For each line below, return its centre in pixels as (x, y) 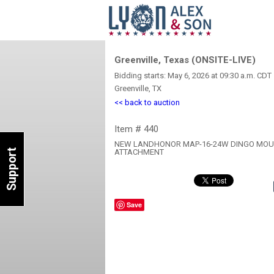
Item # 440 (136, 129)
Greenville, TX (138, 88)
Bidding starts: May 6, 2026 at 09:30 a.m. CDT (193, 76)
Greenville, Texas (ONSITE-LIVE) (185, 60)
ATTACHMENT (139, 152)
